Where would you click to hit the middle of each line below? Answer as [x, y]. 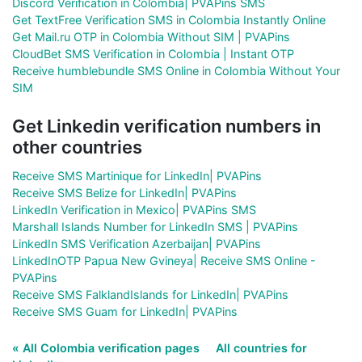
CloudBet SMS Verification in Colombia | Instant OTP [153, 53]
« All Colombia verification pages [107, 347]
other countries [77, 147]
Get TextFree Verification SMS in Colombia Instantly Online [169, 19]
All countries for [261, 347]
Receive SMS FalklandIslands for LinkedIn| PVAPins [150, 294]
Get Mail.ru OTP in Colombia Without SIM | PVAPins [151, 36]
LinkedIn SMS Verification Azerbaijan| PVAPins [137, 243]
